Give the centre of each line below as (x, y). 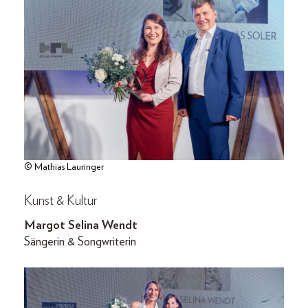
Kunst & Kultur (60, 200)
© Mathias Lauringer (64, 167)
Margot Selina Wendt (81, 225)
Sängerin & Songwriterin (80, 242)
